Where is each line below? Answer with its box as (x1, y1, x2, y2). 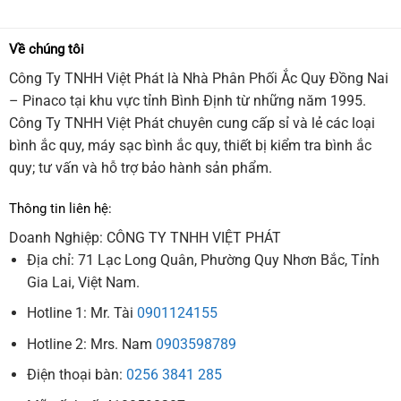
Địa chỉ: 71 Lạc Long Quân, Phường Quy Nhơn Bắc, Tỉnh (27, 251, 380, 269)
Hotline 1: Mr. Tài (27, 304, 138, 322)
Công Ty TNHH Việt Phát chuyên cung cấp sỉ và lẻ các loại (8, 114, 375, 132)
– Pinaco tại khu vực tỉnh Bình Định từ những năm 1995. (8, 91, 366, 109)
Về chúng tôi (8, 40, 84, 57)
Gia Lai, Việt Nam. (27, 273, 141, 291)
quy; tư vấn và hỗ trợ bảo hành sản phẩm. (8, 158, 272, 176)
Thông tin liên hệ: (8, 200, 112, 217)
